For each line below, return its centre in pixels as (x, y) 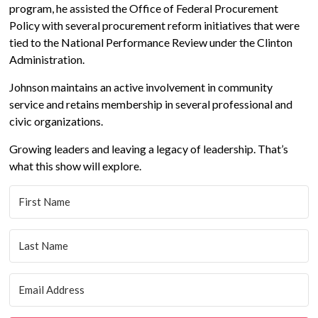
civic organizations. (56, 121)
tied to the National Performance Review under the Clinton (151, 42)
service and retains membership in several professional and (151, 104)
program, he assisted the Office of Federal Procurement (144, 8)
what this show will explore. (76, 166)
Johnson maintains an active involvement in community (141, 87)
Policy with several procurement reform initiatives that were (155, 25)
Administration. (47, 59)
